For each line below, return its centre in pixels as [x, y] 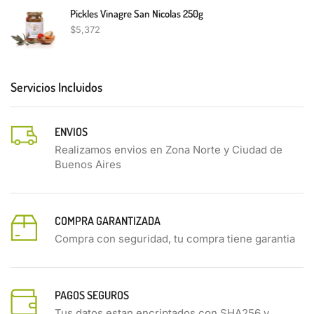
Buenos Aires [88, 164]
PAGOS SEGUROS [92, 295]
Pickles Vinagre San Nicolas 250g [137, 14]
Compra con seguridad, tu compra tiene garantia [175, 238]
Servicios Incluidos [56, 87]
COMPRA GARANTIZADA [108, 220]
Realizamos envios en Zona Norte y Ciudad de [169, 149]
